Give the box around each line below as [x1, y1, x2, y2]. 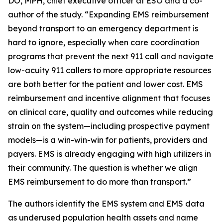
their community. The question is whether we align [8, 163, 198, 173]
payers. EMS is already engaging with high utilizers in [8, 149, 211, 159]
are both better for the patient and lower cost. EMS [8, 79, 203, 89]
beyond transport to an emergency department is [8, 23, 198, 33]
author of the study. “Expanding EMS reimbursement [8, 9, 209, 19]
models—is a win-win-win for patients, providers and [8, 135, 208, 145]
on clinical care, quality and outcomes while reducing [8, 107, 213, 117]
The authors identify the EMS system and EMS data [8, 199, 205, 209]
